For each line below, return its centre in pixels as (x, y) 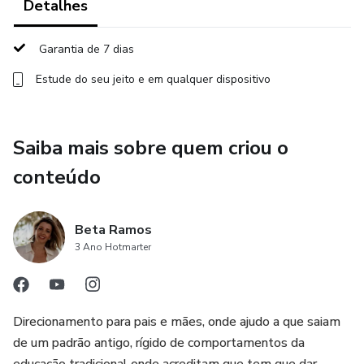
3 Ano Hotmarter (113, 247)
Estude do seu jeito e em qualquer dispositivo (153, 79)
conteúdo (57, 177)
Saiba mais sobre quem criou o (151, 148)
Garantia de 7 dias (87, 49)
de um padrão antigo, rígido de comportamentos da (159, 343)
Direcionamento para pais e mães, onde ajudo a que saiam (177, 322)
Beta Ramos (113, 230)
